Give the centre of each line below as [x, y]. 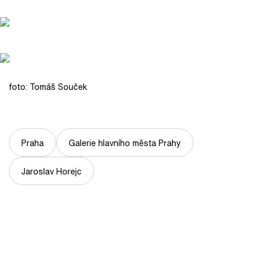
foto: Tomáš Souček [48, 87]
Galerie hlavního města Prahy [125, 143]
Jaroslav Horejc [51, 171]
